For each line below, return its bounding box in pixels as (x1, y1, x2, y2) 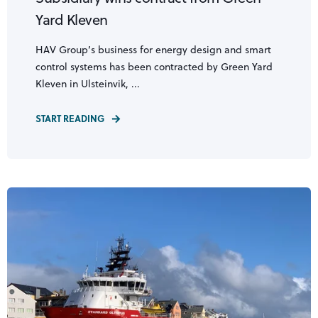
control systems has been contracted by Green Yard (35, 60, 273, 75)
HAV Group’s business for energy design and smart (35, 43, 271, 57)
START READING (35, 111, 104, 126)
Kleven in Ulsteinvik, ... (35, 77, 140, 92)
